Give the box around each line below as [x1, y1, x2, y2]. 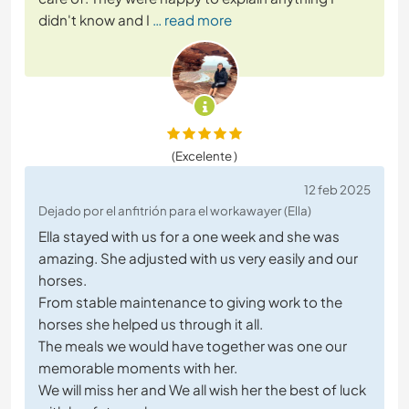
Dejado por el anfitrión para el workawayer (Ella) [38, 203, 311, 219]
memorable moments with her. [38, 359, 237, 377]
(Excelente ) [172, 148, 237, 164]
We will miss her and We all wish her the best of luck [38, 381, 366, 399]
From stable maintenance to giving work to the [38, 293, 342, 311]
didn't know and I [38, 11, 150, 29]
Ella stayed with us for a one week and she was [38, 227, 340, 246]
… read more [152, 11, 232, 29]
